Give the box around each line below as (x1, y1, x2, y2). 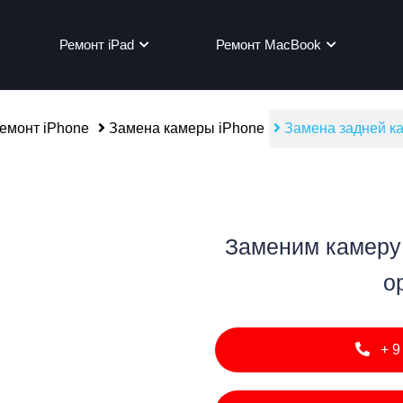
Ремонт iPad (59, 37, 135, 52)
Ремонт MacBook (216, 37, 322, 52)
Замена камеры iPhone (104, 121, 264, 136)
